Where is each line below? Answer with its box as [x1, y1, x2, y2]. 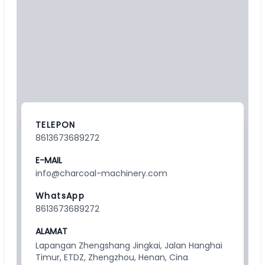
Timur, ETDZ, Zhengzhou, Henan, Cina [35, 251, 188, 263]
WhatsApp [35, 190, 85, 202]
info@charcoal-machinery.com [35, 167, 167, 179]
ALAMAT [35, 225, 67, 237]
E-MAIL [35, 154, 62, 166]
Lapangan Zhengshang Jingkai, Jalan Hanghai [35, 240, 222, 251]
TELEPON [35, 119, 76, 131]
